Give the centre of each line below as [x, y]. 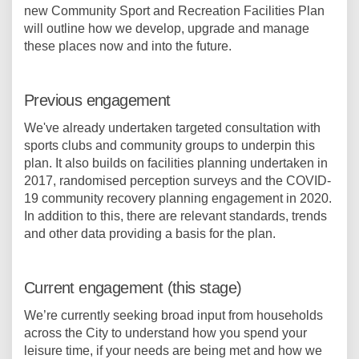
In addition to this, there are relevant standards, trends [175, 216]
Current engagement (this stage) [133, 288]
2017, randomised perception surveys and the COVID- [177, 181]
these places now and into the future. [128, 46]
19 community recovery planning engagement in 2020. [178, 198]
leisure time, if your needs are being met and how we [173, 351]
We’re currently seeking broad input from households [173, 315]
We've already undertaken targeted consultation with [172, 128]
